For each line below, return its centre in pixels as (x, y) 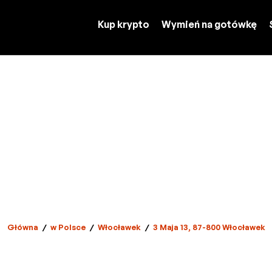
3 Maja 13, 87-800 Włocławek (209, 227)
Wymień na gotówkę (209, 24)
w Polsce (68, 227)
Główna (22, 227)
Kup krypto (124, 24)
